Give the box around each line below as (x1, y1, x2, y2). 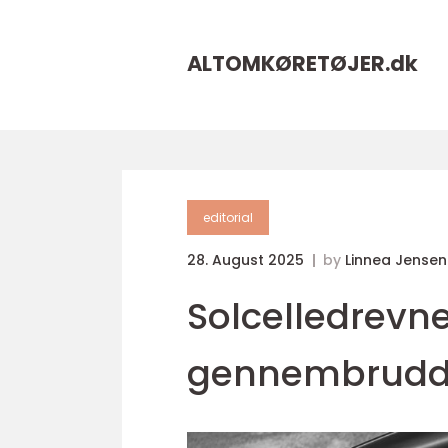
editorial (203, 209, 253, 226)
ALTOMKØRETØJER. (187, 49, 390, 78)
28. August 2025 (187, 250, 308, 270)
